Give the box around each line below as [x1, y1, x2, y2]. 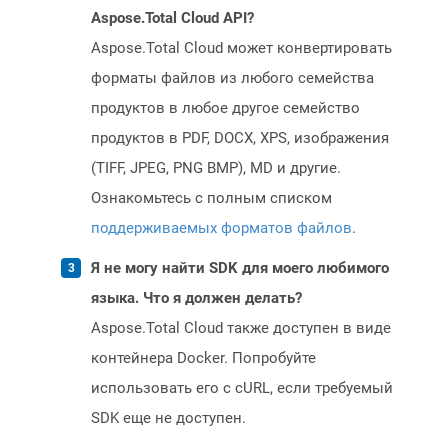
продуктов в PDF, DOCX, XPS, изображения [91, 129, 389, 148]
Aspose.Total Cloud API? [91, 9, 254, 28]
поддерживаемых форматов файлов [91, 219, 352, 238]
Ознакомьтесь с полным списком [91, 189, 332, 208]
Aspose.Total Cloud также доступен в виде [91, 319, 391, 338]
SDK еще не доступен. [91, 409, 246, 428]
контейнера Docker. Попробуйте [91, 349, 316, 368]
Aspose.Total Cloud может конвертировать [91, 39, 392, 58]
